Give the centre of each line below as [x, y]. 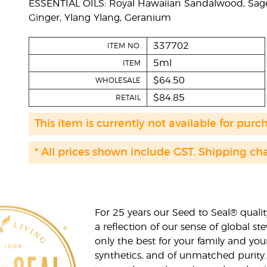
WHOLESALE [118, 80]
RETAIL [128, 98]
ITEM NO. [124, 46]
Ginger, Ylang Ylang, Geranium [100, 18]
